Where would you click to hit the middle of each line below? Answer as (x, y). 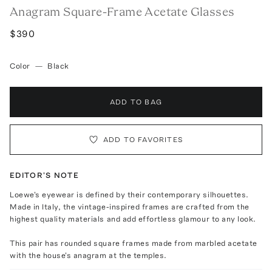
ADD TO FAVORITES (143, 139)
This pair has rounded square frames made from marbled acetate (134, 243)
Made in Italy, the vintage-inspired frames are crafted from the (130, 206)
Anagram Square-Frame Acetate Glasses (122, 11)
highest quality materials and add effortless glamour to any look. (133, 219)
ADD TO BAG (136, 102)
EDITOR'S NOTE (44, 175)
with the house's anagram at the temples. (88, 255)
